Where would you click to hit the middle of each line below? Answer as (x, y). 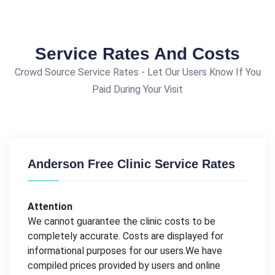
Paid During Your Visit (137, 89)
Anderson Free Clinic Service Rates (131, 164)
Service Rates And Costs (137, 53)
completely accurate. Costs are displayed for (126, 236)
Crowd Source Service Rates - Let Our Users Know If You (137, 72)
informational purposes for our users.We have (125, 250)
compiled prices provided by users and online (124, 265)
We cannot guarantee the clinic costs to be (122, 221)
